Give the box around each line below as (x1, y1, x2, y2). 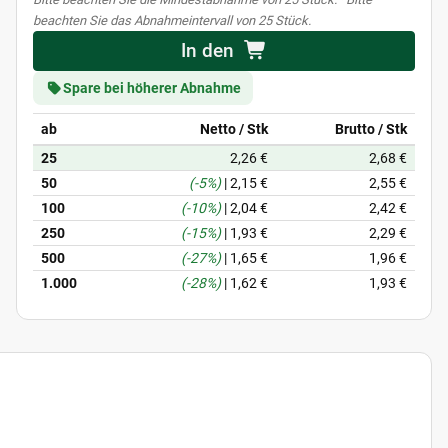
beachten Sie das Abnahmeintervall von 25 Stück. (33, 13, 311, 28)
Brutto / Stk (335, 121, 407, 137)
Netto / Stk (200, 121, 268, 137)
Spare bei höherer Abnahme (62, 80, 241, 96)
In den (181, 40, 235, 62)
